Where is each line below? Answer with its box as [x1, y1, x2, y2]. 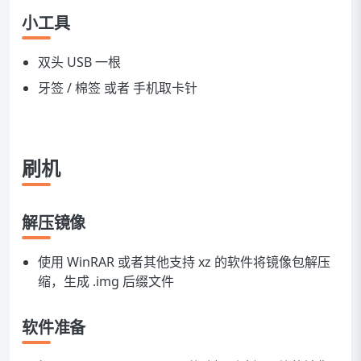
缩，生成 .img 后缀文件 [38, 272, 174, 290]
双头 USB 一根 [38, 52, 121, 71]
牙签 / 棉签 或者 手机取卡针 [38, 78, 197, 97]
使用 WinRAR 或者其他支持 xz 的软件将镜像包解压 [38, 252, 330, 271]
